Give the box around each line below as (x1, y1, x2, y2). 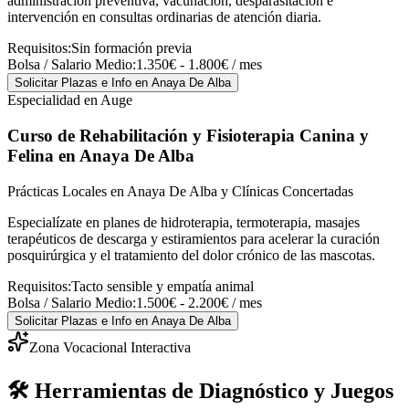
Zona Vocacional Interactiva (29, 339, 191, 355)
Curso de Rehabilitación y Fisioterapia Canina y (7, 125, 369, 145)
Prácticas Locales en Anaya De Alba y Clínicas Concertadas (7, 183, 353, 199)
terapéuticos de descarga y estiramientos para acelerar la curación (7, 230, 380, 246)
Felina (7, 145, 54, 165)
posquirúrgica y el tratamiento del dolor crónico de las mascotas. (7, 246, 375, 263)
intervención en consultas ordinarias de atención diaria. (7, 9, 321, 26)
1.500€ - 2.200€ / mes (136, 294, 262, 310)
